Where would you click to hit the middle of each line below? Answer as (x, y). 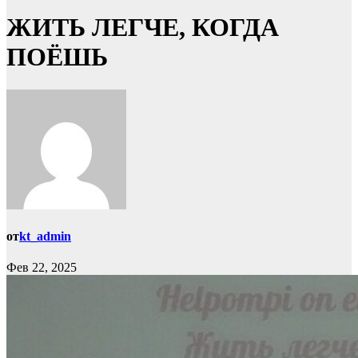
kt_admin (45, 237)
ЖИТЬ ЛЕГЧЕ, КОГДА (143, 28)
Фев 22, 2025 (42, 268)
